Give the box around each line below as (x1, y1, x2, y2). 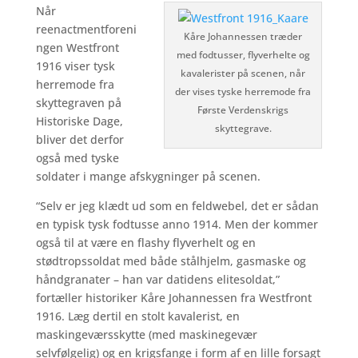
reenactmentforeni (35, 22, 137, 37)
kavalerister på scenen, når (181, 66, 306, 80)
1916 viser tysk (35, 58, 115, 74)
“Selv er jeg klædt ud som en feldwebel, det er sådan (35, 198, 319, 213)
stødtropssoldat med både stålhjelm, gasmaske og (35, 253, 306, 268)
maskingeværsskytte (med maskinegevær (35, 327, 257, 342)
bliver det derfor (35, 132, 124, 147)
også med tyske (35, 150, 119, 165)
